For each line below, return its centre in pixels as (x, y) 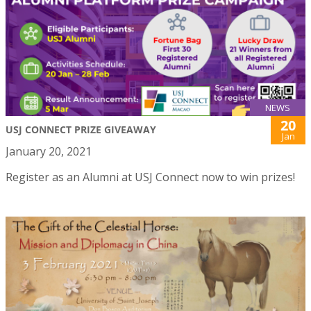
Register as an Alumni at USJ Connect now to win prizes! (150, 177)
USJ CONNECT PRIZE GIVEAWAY (81, 129)
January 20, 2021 (49, 151)
